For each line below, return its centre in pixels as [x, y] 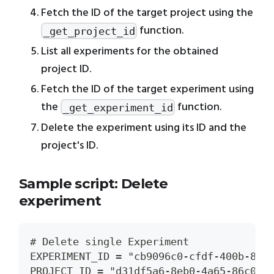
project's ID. [69, 146]
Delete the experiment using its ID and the [144, 128]
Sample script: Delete [94, 184]
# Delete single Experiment [109, 241]
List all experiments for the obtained [130, 51]
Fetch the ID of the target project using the [147, 13]
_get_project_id [89, 31]
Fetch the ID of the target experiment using [147, 90]
